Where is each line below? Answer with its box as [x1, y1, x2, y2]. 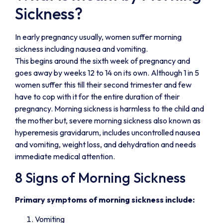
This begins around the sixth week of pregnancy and [15, 55, 190, 66]
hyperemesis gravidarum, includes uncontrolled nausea [15, 127, 200, 137]
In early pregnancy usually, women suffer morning [15, 31, 182, 42]
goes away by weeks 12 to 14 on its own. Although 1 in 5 [15, 67, 199, 78]
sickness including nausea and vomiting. [15, 43, 148, 54]
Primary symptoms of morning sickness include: [15, 195, 195, 205]
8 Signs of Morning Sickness [15, 169, 186, 187]
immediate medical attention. [15, 151, 115, 161]
